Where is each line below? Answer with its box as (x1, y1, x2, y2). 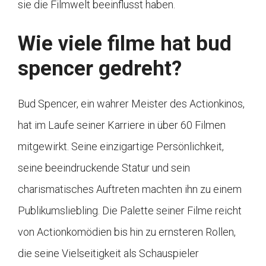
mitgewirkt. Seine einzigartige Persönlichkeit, (18, 140, 224, 153)
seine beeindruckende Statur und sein (18, 161, 190, 175)
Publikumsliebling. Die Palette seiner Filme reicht (18, 204, 242, 217)
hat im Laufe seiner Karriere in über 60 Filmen (18, 119, 226, 132)
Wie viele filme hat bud (18, 31, 232, 56)
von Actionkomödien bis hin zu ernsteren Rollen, (18, 226, 236, 239)
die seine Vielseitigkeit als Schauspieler (18, 247, 199, 260)
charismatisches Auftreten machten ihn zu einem (18, 183, 242, 196)
